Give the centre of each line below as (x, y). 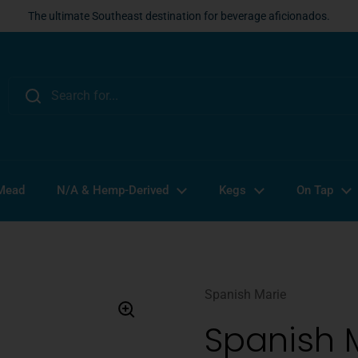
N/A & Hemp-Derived (113, 190)
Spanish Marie (245, 294)
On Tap (315, 190)
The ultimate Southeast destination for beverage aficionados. (179, 16)
